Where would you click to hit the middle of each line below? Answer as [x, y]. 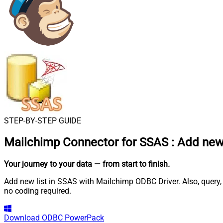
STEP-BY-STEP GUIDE [43, 121]
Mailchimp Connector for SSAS [86, 142]
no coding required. [38, 191]
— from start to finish [131, 164]
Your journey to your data [48, 164]
